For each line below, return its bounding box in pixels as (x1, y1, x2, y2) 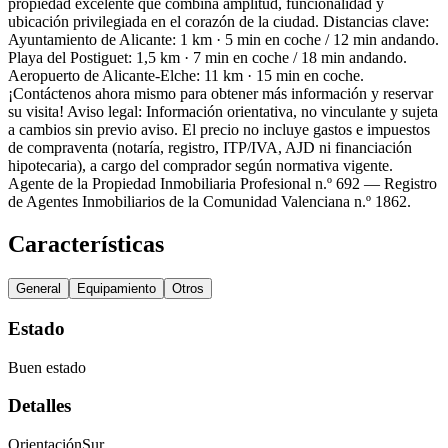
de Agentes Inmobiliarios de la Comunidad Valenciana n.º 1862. (8, 193, 411, 211)
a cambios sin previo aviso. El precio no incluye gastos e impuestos (8, 121, 430, 139)
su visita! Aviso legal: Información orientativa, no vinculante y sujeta (8, 103, 438, 121)
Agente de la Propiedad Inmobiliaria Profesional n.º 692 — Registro (8, 175, 437, 193)
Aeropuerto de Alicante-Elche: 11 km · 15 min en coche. (8, 67, 364, 85)
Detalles (8, 395, 71, 417)
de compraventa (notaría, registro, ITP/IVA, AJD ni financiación (8, 139, 412, 157)
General (16, 281, 61, 297)
